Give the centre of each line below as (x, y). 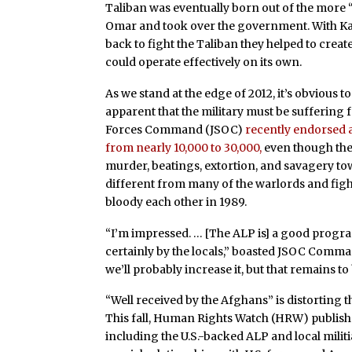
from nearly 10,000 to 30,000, (184, 147)
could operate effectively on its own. (204, 62)
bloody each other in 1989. (176, 202)
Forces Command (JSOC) (176, 129)
